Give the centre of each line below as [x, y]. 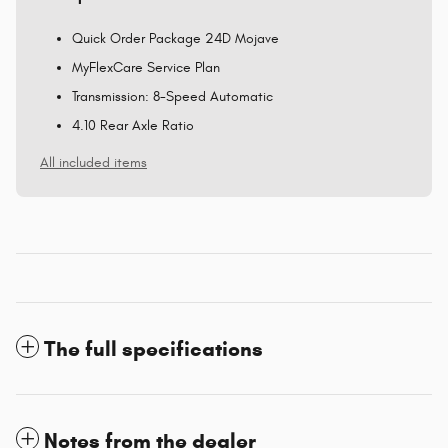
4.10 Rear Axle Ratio [133, 125]
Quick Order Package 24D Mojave [175, 38]
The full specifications [153, 348]
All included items [93, 162]
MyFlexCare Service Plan [146, 67]
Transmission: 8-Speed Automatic [172, 96]
